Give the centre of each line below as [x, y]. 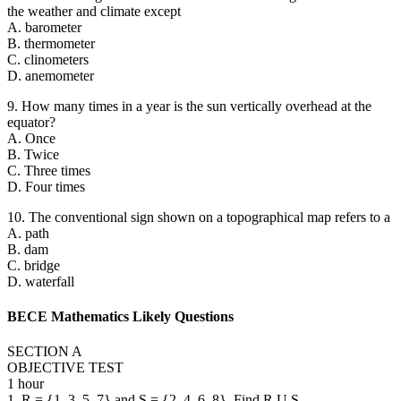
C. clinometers [48, 59]
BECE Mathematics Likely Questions [120, 317]
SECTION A [45, 352]
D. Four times [46, 186]
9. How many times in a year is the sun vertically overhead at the [189, 106]
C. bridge [34, 265]
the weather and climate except [94, 11]
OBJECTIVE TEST [65, 368]
